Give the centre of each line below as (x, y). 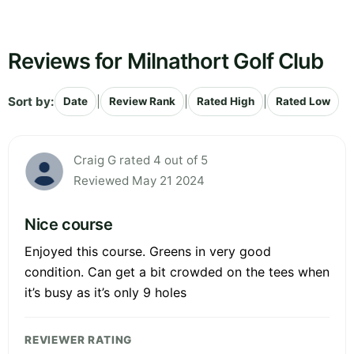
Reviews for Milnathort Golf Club (166, 62)
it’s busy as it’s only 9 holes (105, 293)
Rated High (226, 102)
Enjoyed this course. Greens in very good (148, 252)
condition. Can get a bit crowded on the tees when (177, 272)
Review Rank (142, 102)
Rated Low (303, 102)
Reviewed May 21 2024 (139, 181)
